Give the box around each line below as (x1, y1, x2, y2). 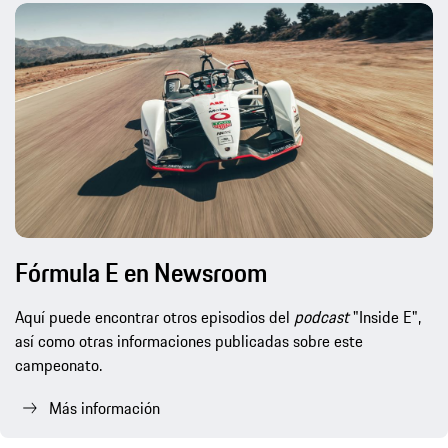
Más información (49, 396, 160, 421)
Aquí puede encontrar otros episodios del (15, 305, 294, 330)
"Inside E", (349, 305, 421, 330)
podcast (294, 305, 349, 330)
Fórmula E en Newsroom (15, 253, 267, 293)
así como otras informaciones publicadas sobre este (15, 329, 363, 354)
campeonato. (15, 353, 102, 378)
